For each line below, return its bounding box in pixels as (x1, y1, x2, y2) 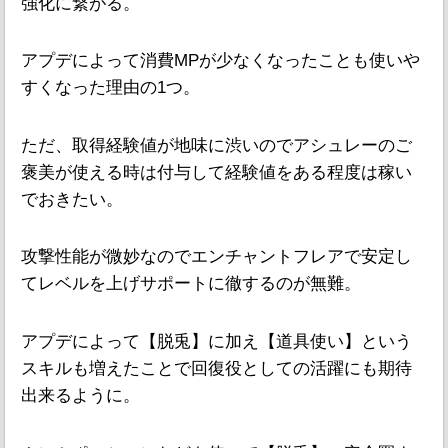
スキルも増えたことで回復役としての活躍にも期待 (21, 359, 412, 379)
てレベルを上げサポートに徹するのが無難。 (21, 274, 361, 294)
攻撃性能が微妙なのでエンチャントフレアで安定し (21, 247, 412, 267)
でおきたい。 (21, 189, 123, 209)
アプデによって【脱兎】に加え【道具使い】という (21, 332, 412, 352)
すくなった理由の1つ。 (21, 78, 200, 98)
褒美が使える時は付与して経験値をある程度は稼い (21, 162, 412, 182)
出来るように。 (21, 386, 140, 406)
